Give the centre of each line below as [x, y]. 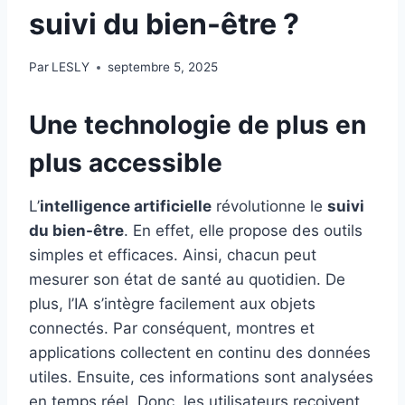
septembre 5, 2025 [163, 67]
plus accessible [126, 163]
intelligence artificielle [126, 207]
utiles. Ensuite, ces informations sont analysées [201, 377]
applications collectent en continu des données [200, 353]
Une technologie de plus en [198, 125]
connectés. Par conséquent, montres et [172, 329]
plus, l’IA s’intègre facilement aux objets [172, 304]
